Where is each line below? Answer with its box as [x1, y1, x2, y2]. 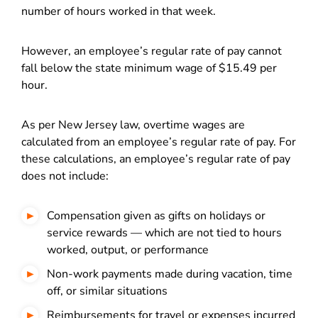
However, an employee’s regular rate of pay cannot [21, 43, 282, 59]
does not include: [21, 168, 109, 184]
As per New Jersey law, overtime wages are [21, 117, 245, 133]
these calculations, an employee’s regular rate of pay [21, 151, 290, 167]
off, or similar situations [47, 283, 168, 299]
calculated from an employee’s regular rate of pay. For [21, 134, 296, 150]
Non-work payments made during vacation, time [47, 266, 292, 282]
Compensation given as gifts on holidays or [47, 208, 265, 224]
